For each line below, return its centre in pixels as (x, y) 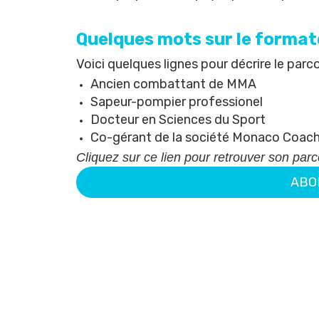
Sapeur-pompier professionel (177, 102)
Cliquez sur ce (119, 157)
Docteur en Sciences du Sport (178, 120)
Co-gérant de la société (161, 137)
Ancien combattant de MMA (173, 84)
